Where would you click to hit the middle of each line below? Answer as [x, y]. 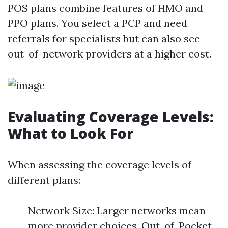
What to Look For [70, 133]
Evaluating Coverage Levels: [111, 117]
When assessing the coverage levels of [99, 165]
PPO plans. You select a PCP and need [97, 23]
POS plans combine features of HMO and [105, 8]
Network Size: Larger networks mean [117, 210]
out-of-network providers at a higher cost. [109, 54]
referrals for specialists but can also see [104, 38]
